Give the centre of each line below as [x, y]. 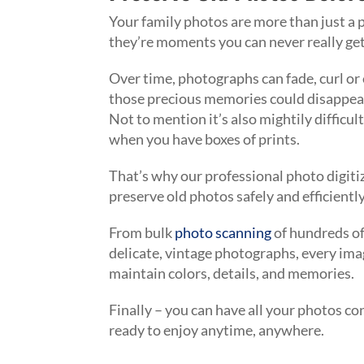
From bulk [142, 232]
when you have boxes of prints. [206, 139]
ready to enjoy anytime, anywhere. [217, 329]
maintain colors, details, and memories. [233, 273]
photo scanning [223, 232]
